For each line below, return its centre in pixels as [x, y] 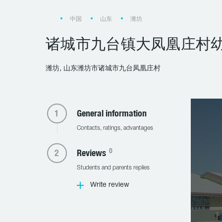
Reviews [92, 153]
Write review [110, 185]
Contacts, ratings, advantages [115, 128]
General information [111, 113]
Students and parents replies [113, 168]
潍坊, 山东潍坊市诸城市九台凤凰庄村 [103, 69]
